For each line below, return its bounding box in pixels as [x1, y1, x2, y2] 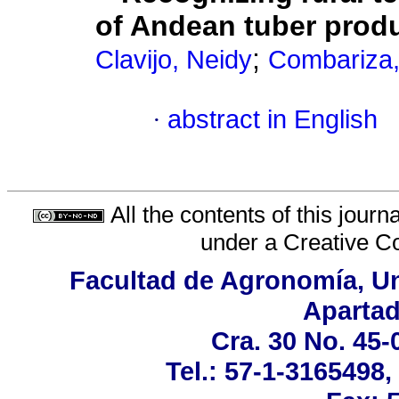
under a [200, 228, 283, 256]
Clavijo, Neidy [95, 45, 252, 75]
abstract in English [167, 105, 378, 134]
